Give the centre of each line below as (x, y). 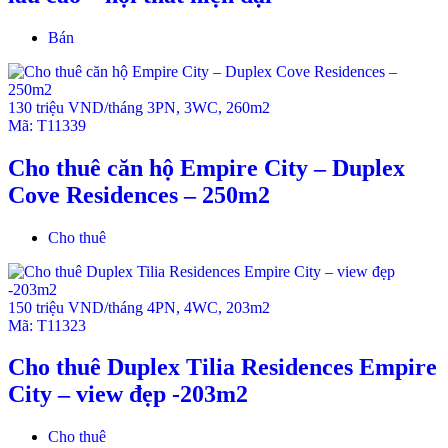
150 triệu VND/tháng (77, 307)
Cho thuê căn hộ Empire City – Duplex (206, 167)
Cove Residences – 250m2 (139, 194)
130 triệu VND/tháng (77, 107)
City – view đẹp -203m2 (128, 394)
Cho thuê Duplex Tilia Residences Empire (222, 367)
